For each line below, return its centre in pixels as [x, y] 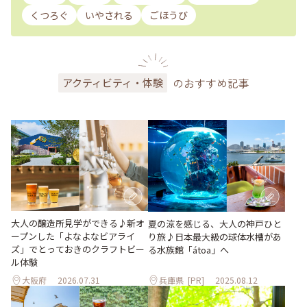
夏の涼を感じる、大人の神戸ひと [215, 223]
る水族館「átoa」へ [188, 249]
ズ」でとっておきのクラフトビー [78, 249]
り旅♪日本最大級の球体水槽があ [215, 236]
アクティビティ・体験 [112, 83]
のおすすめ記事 [211, 83]
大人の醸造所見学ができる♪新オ [78, 223]
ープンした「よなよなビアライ [73, 236]
